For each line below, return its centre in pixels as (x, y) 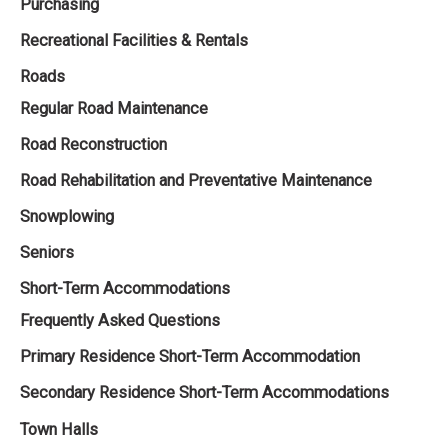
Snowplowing (67, 217)
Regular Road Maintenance (114, 108)
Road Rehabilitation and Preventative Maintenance (196, 180)
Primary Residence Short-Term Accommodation (190, 357)
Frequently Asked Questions (120, 321)
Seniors (47, 253)
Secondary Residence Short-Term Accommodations (204, 393)
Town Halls (59, 429)
